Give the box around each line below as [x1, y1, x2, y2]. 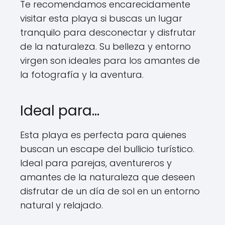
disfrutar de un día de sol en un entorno [20, 185, 200, 197]
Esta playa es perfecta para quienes [20, 129, 186, 141]
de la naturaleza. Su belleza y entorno [20, 40, 191, 53]
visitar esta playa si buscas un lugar [20, 12, 182, 25]
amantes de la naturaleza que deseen [20, 171, 195, 183]
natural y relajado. [20, 199, 103, 211]
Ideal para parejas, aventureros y [20, 157, 172, 169]
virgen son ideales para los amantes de [20, 54, 200, 67]
